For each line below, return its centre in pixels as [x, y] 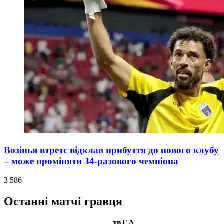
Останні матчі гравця [63, 202]
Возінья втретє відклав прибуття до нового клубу [111, 150]
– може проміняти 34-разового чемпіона [91, 161]
